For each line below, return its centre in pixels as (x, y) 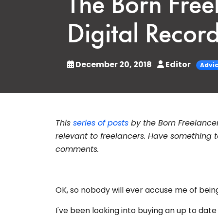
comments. (77, 149)
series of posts (101, 123)
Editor (178, 64)
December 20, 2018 (114, 64)
